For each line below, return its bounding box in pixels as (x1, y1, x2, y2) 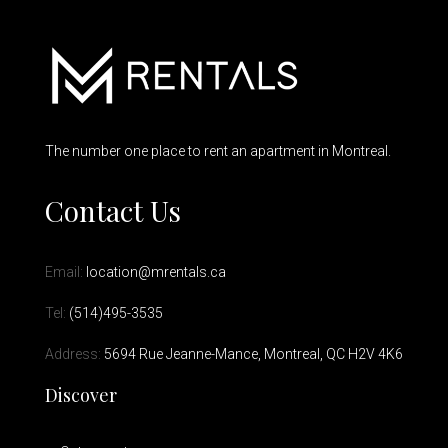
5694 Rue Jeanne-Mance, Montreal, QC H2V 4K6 (104, 346, 403, 362)
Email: (45, 264, 86, 280)
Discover (45, 383, 117, 407)
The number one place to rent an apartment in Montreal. (45, 143, 391, 159)
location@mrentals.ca (86, 264, 226, 280)
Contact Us (45, 192, 181, 229)
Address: (45, 346, 104, 362)
